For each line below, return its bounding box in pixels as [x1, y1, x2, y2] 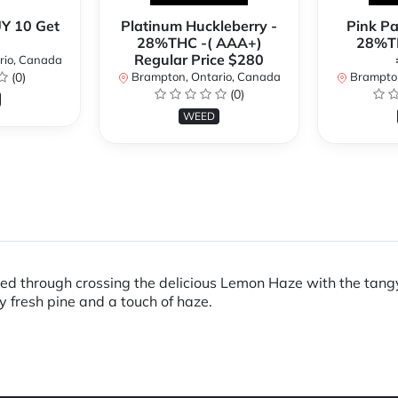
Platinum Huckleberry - [121, 17, 277, 36]
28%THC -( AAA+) [136, 34, 262, 52]
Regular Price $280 [134, 51, 264, 69]
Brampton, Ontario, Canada [128, 69, 281, 84]
